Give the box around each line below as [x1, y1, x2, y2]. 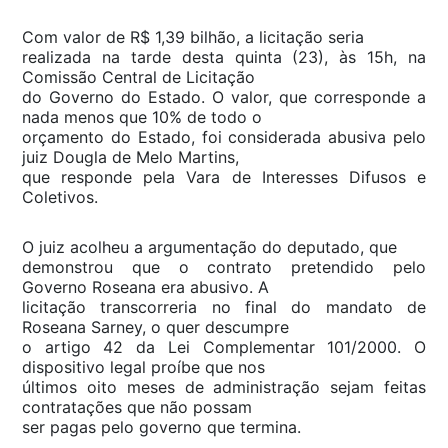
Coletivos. [22, 186, 98, 207]
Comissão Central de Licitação [22, 66, 255, 87]
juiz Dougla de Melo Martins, [22, 146, 239, 167]
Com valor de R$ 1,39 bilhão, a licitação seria [22, 26, 364, 47]
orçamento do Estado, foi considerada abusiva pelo [22, 126, 426, 147]
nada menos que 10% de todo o [22, 106, 262, 127]
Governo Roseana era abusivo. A [22, 276, 269, 297]
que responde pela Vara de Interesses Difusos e [22, 166, 426, 187]
